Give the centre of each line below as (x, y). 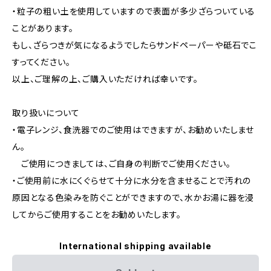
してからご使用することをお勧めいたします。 (97, 214)
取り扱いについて (46, 113)
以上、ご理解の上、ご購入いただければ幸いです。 (105, 79)
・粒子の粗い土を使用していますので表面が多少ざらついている (134, 11)
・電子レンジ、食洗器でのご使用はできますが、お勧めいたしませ (133, 130)
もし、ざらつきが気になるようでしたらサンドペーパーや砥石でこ (135, 45)
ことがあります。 (43, 28)
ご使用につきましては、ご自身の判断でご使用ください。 (122, 164)
